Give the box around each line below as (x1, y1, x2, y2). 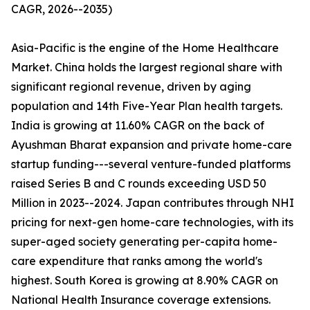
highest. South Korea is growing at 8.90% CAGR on (11, 273, 278, 288)
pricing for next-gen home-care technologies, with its (11, 215, 293, 230)
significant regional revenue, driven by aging (11, 80, 251, 94)
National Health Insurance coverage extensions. (11, 293, 271, 307)
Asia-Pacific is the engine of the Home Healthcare (11, 41, 279, 55)
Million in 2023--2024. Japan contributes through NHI (11, 196, 294, 210)
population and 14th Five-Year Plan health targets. (11, 99, 282, 113)
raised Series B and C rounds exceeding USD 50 (11, 176, 266, 191)
